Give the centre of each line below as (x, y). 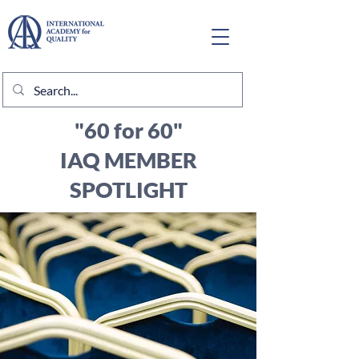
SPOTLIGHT (128, 190)
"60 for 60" (128, 130)
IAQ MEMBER (128, 160)
